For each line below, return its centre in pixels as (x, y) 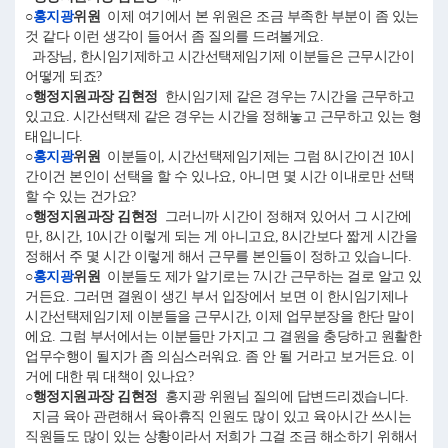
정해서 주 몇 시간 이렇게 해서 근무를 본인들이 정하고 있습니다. (218, 256)
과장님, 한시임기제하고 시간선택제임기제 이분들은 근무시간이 (219, 56)
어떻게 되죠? (63, 76)
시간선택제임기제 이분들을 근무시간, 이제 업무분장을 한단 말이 (219, 316)
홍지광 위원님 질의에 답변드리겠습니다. (282, 396)
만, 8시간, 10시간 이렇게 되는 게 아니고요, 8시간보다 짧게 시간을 (221, 236)
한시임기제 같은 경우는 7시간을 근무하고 (286, 96)
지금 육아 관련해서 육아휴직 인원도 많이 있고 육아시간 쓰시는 (218, 416)
